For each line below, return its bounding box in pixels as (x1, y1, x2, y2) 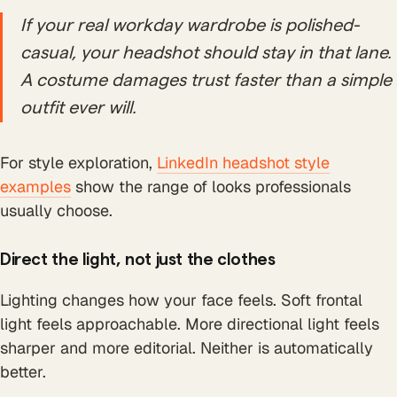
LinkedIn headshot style (157, 152, 330, 174)
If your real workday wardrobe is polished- (20, 17, 359, 35)
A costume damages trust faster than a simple (20, 72, 392, 90)
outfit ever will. (20, 99, 136, 118)
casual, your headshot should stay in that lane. (20, 44, 392, 63)
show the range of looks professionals (71, 176, 351, 198)
